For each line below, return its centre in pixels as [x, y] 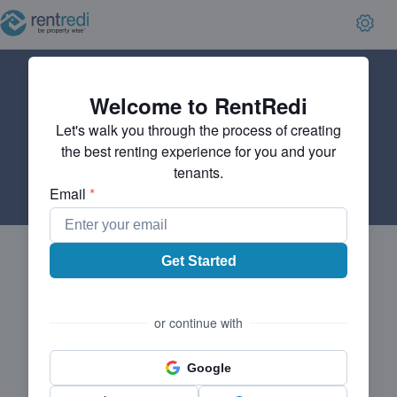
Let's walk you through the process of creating [198, 130]
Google [209, 368]
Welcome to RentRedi [198, 105]
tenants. [198, 172]
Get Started [198, 261]
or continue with [198, 323]
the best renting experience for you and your [198, 151]
